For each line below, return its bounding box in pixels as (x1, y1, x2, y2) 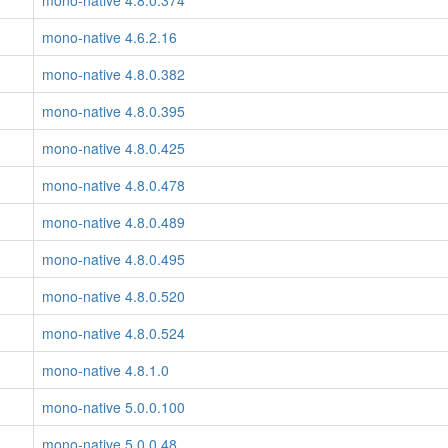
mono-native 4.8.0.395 (42, 101, 185, 121)
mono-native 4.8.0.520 (42, 286, 185, 306)
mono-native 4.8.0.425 (42, 138, 185, 158)
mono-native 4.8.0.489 (42, 212, 185, 232)
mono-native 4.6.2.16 (42, 27, 177, 47)
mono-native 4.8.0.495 (42, 249, 185, 269)
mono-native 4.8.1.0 (42, 360, 169, 380)
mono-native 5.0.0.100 (42, 397, 185, 417)
